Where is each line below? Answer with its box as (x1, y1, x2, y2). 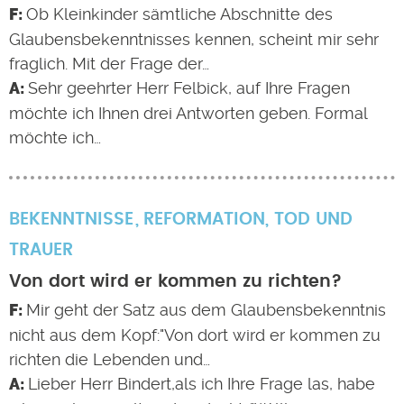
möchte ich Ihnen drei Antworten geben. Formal (9, 104, 367, 123)
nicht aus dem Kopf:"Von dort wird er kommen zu (9, 326, 381, 344)
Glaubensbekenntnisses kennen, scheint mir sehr (9, 30, 379, 49)
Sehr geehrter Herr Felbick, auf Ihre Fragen (27, 78, 350, 97)
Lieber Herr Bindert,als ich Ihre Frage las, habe (27, 374, 375, 393)
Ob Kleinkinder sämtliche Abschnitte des (25, 5, 333, 23)
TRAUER (9, 242, 73, 259)
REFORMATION (142, 211, 265, 228)
